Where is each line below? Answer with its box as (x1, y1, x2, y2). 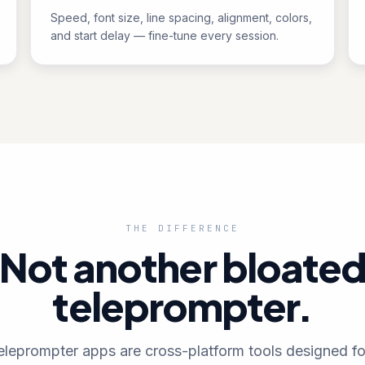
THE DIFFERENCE (125, 222, 240, 234)
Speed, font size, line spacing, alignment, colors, (51, 11, 313, 24)
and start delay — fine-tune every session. (51, 29, 279, 42)
